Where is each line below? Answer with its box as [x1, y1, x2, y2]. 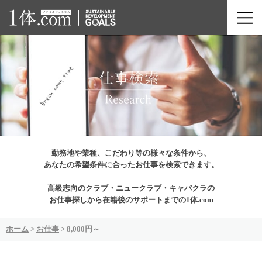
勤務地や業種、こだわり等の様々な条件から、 [51, 149, 211, 158]
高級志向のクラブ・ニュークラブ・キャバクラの [47, 184, 215, 193]
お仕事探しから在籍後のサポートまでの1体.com [49, 195, 213, 205]
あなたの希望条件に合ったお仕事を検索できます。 [43, 160, 219, 170]
